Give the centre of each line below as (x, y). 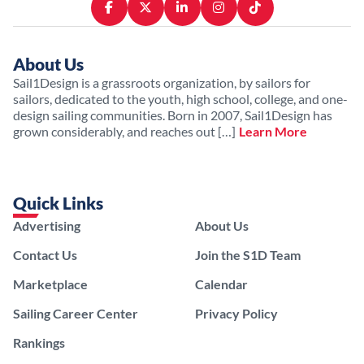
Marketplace (50, 284)
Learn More (273, 131)
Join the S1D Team (248, 254)
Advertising (47, 225)
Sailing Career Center (76, 313)
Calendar (221, 284)
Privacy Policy (236, 313)
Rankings (39, 342)
